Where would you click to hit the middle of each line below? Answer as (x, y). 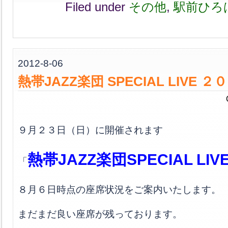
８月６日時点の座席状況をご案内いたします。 (119, 189)
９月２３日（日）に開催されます (90, 130)
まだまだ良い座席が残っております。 (100, 214)
